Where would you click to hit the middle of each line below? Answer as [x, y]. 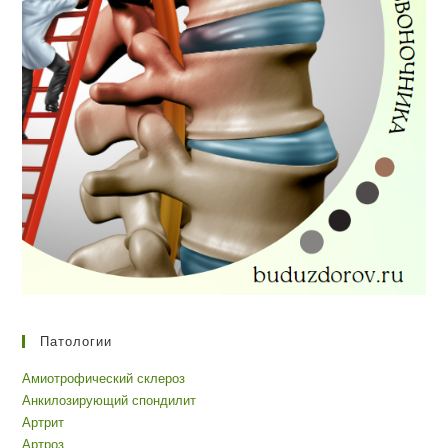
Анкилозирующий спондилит [109, 400]
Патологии [76, 341]
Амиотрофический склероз [104, 378]
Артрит [43, 422]
